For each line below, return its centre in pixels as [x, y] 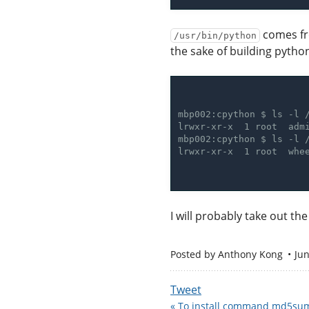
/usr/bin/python [215, 35]
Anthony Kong [250, 254]
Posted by [194, 254]
